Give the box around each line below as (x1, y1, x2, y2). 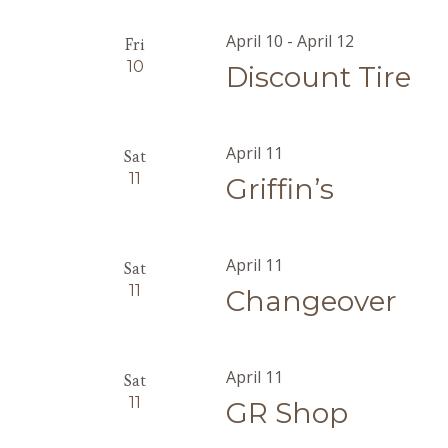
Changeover (226, 284, 398, 318)
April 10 (226, 30, 284, 52)
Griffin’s (226, 172, 335, 206)
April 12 (297, 30, 355, 52)
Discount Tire (226, 60, 412, 94)
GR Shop (226, 396, 349, 430)
